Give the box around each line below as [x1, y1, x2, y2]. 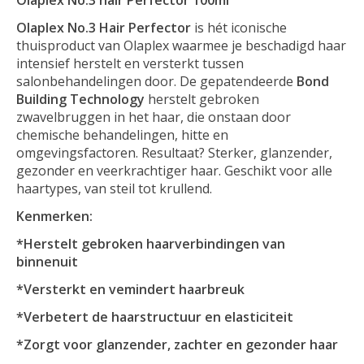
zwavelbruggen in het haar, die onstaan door [16, 107, 291, 126]
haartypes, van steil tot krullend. [16, 179, 212, 197]
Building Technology [16, 89, 148, 108]
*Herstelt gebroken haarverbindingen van [16, 234, 285, 253]
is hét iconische [194, 18, 287, 37]
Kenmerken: [16, 206, 93, 225]
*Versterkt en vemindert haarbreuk [16, 279, 245, 298]
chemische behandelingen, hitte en [16, 125, 228, 144]
